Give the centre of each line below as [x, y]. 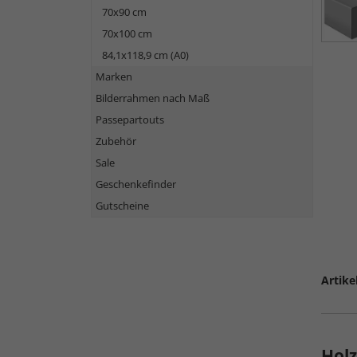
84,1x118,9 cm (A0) [145, 55]
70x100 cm [127, 33]
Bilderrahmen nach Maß [153, 98]
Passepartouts [130, 120]
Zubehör [116, 141]
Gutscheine [122, 206]
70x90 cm [124, 12]
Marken [114, 76]
